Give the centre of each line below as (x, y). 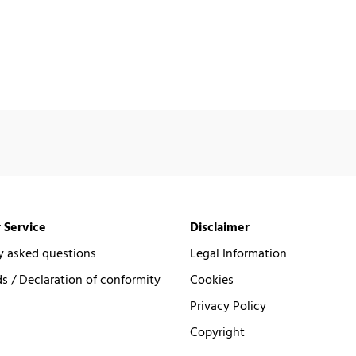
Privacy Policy (228, 306)
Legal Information (238, 254)
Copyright (217, 333)
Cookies (212, 280)
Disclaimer (220, 228)
